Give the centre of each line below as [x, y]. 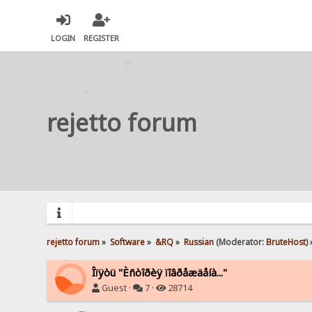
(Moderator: [240, 241]
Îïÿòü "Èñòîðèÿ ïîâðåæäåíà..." [160, 272]
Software [128, 241]
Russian [198, 241]
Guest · [117, 288]
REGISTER [102, 38]
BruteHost [286, 241]
